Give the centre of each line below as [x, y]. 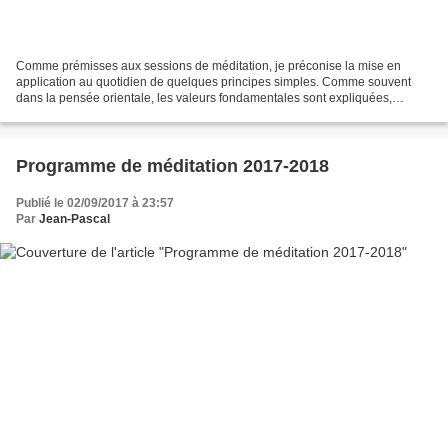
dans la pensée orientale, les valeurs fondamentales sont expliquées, [204, 98]
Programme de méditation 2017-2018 [172, 166]
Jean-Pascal [74, 219]
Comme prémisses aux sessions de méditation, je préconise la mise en [208, 66]
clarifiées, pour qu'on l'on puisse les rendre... [136, 114]
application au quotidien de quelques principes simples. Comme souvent [213, 82]
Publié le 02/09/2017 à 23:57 [95, 203]
